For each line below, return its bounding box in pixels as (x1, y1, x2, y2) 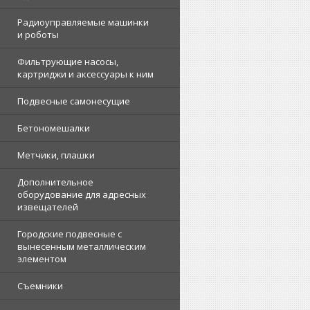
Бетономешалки (17, 122, 90, 134)
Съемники (17, 280, 63, 292)
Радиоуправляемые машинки (17, 16, 149, 28)
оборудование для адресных (17, 188, 146, 201)
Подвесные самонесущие (17, 95, 130, 107)
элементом (17, 253, 66, 265)
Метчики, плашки (17, 149, 95, 161)
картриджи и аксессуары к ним (17, 68, 154, 80)
